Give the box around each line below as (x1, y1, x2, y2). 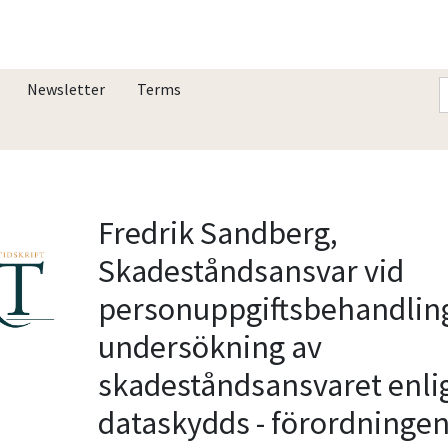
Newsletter (27, 78, 105, 99)
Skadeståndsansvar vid (98, 250, 405, 291)
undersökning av (98, 326, 323, 367)
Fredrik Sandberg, (98, 212, 339, 253)
